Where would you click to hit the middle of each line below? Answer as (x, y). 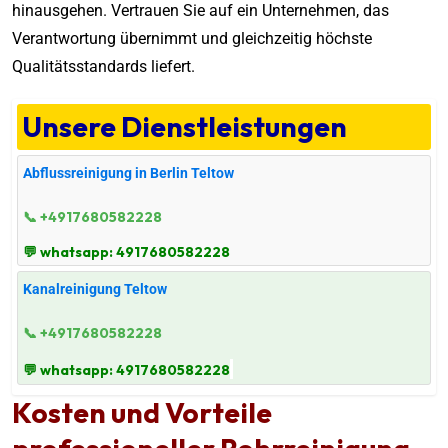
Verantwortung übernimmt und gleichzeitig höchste (192, 38)
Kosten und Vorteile (142, 412)
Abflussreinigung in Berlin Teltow (128, 172)
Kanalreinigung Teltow (95, 288)
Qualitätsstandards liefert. (105, 66)
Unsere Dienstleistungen (184, 126)
